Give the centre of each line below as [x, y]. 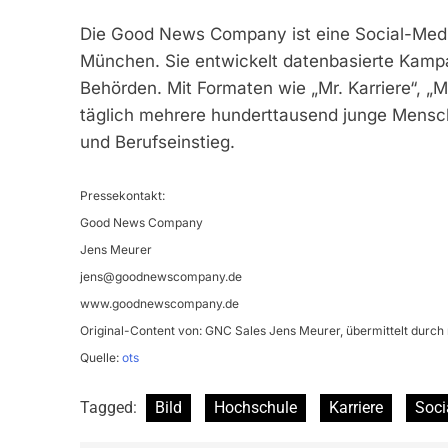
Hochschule [255, 407]
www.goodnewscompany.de [159, 303]
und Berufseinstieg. [157, 142]
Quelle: [100, 357]
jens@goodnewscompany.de [160, 276]
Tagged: [110, 407]
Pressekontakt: [122, 195]
